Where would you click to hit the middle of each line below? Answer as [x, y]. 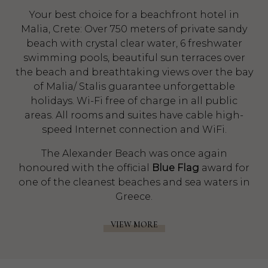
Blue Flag [176, 168]
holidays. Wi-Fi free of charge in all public [134, 101]
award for [224, 168]
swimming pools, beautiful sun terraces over [134, 58]
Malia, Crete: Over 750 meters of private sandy [134, 29]
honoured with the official [85, 168]
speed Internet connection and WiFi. [134, 130]
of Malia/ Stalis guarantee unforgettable [134, 86]
